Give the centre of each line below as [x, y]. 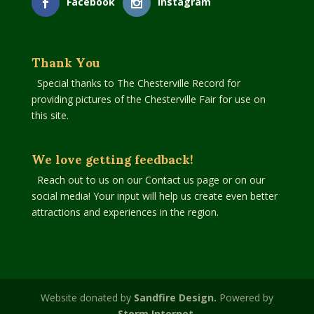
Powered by [245, 297]
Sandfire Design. [175, 297]
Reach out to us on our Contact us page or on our [151, 179]
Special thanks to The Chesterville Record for [138, 83]
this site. [50, 115]
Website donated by [87, 297]
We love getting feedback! [112, 158]
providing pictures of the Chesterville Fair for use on [148, 99]
